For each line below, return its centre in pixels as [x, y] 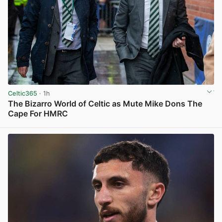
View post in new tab [181, 124]
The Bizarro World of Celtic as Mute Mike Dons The [105, 103]
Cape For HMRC [38, 113]
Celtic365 [23, 93]
